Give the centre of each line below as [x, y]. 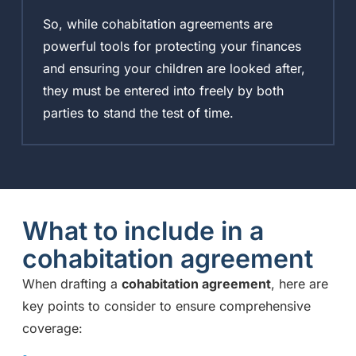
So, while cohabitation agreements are [157, 24]
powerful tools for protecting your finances [172, 46]
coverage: [52, 328]
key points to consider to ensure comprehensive [166, 306]
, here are [299, 283]
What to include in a [143, 230]
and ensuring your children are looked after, [174, 69]
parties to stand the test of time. [138, 113]
